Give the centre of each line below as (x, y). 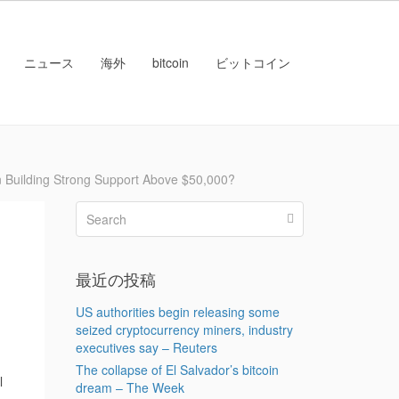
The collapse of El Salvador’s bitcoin (177, 370)
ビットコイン (253, 62)
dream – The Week (130, 387)
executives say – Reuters (146, 347)
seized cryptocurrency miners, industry (184, 330)
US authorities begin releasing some (177, 312)
